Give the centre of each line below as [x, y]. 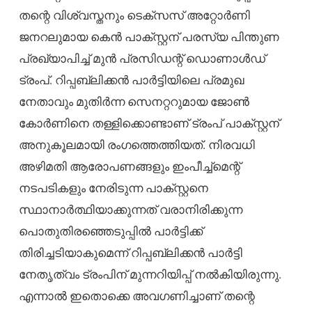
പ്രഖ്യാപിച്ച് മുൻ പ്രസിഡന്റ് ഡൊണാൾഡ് [142, 58]
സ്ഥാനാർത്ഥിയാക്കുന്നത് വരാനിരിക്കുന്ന [130, 210]
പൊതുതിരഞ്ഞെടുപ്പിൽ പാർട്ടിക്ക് [110, 231]
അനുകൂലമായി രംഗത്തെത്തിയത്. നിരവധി [136, 145]
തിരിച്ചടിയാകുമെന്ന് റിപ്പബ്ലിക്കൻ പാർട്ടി [130, 253]
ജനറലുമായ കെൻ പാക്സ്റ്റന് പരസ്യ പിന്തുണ [149, 37]
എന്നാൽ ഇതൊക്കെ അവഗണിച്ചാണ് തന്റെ [136, 296]
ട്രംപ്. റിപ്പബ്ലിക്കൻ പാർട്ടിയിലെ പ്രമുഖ [131, 80]
